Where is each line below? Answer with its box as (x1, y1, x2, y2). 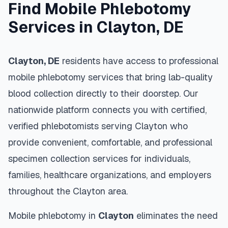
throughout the (8, 185, 73, 197)
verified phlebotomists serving (8, 120, 135, 132)
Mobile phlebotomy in (8, 210, 98, 221)
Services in (8, 17, 97, 37)
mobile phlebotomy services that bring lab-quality (8, 71, 213, 83)
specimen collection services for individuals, (8, 153, 190, 164)
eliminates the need (134, 210, 218, 221)
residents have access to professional (60, 55, 218, 67)
